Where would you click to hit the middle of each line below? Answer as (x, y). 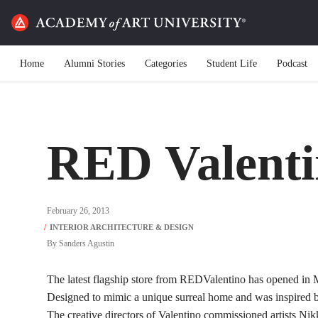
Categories (166, 63)
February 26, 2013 (78, 211)
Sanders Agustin (87, 243)
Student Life (232, 63)
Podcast (292, 63)
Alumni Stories (94, 63)
